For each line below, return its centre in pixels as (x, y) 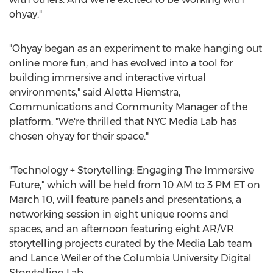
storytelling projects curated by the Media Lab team (131, 243)
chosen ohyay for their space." (79, 136)
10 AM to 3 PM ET (204, 185)
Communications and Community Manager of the (128, 107)
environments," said (57, 92)
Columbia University (171, 258)
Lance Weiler (61, 258)
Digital (235, 258)
